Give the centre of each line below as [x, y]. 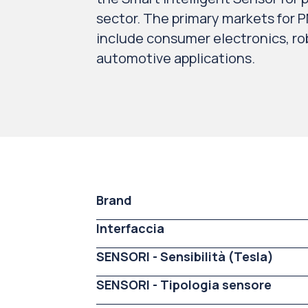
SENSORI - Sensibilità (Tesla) [185, 256]
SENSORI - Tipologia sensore [184, 285]
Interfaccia [130, 228]
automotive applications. [176, 58]
